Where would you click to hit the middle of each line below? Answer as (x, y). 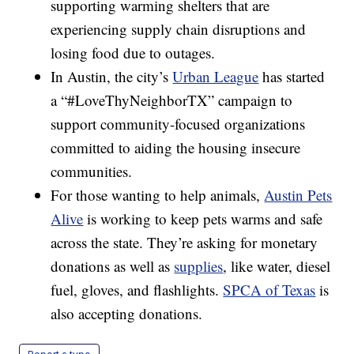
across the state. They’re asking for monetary (185, 243)
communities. (92, 171)
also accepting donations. (127, 314)
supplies (199, 266)
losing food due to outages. (133, 53)
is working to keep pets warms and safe (203, 219)
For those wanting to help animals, (158, 195)
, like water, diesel (277, 266)
